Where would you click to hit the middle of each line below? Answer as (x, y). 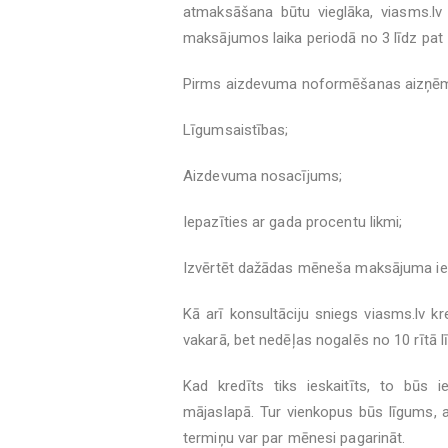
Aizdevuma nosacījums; (263, 176)
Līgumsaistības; (236, 130)
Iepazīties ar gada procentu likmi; (293, 222)
